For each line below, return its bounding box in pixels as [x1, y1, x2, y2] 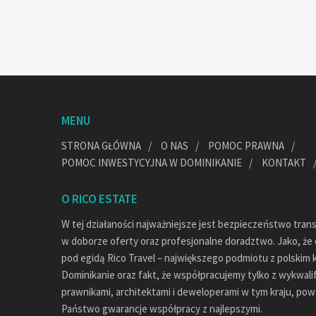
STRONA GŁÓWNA [61, 138, 141, 152]
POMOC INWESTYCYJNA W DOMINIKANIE [61, 155, 242, 169]
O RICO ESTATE [61, 190, 138, 207]
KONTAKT [262, 155, 306, 169]
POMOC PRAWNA [208, 138, 284, 152]
